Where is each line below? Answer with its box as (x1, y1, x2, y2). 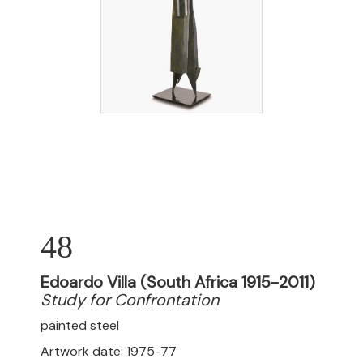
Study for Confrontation (41, 289, 219, 310)
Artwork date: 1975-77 (41, 343, 177, 360)
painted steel (41, 317, 119, 334)
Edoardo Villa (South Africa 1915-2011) (41, 271, 315, 293)
